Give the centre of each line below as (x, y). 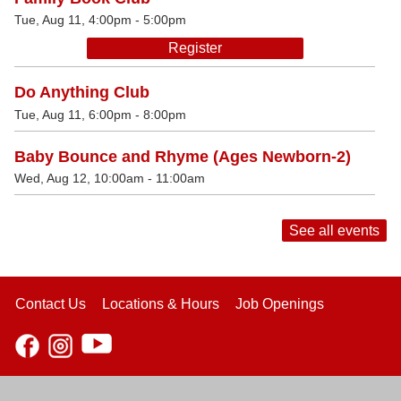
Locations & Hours (161, 304)
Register (195, 48)
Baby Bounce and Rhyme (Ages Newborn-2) (183, 156)
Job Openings (280, 304)
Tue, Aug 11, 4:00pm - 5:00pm (100, 20)
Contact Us (51, 304)
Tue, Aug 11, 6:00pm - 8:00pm (100, 114)
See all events (334, 231)
